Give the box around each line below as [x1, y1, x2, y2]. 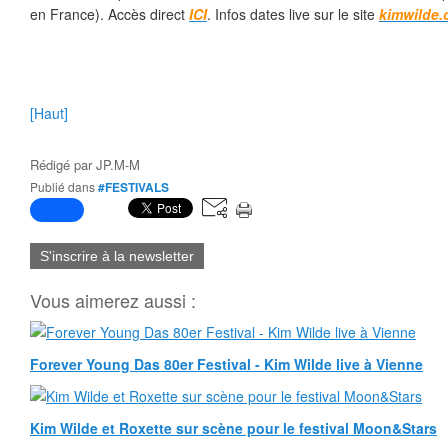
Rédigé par [30, 155, 96, 174]
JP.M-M [96, 155, 140, 174]
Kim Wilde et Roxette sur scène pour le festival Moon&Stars [30, 418, 437, 438]
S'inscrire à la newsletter [40, 248, 194, 264]
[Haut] [30, 103, 68, 123]
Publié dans [38, 178, 95, 195]
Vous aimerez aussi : [30, 287, 196, 313]
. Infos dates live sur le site [207, 4, 379, 24]
